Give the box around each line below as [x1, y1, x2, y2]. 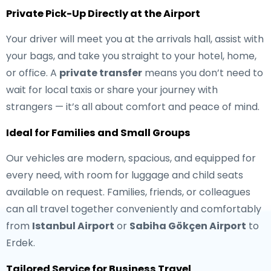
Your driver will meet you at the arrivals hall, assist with [6, 32, 264, 46]
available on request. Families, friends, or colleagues [6, 185, 250, 199]
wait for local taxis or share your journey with [6, 83, 218, 97]
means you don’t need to [142, 66, 263, 80]
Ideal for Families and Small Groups [6, 126, 191, 140]
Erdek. [6, 236, 35, 250]
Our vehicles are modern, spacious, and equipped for [6, 151, 256, 165]
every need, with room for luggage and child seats [6, 168, 243, 182]
